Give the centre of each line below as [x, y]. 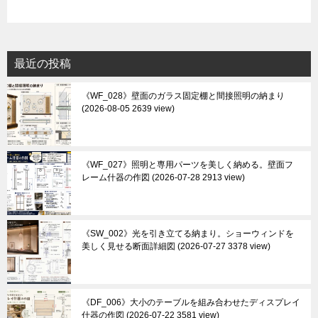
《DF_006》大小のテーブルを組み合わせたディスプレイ [191, 302]
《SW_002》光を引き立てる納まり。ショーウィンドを [188, 234]
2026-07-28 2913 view [198, 177]
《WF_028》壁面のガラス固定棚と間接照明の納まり [183, 96]
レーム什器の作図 [116, 177]
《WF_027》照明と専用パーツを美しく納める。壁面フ [187, 165]
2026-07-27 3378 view [224, 246]
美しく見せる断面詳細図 [128, 246]
